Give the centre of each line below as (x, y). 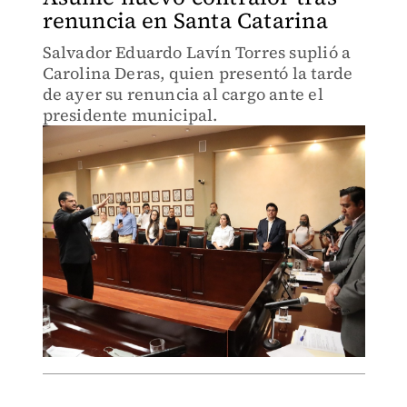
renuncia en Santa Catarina (185, 20)
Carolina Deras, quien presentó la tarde (198, 73)
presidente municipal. (130, 115)
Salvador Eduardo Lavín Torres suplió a (197, 52)
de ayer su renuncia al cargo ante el (183, 94)
